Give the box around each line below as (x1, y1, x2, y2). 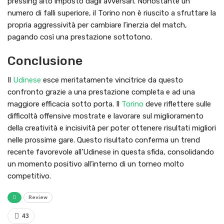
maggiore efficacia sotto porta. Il (7, 99, 121, 109)
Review (28, 194, 47, 201)
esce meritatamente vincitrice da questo (41, 75, 183, 85)
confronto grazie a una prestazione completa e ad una (7, 87, 195, 97)
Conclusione (7, 53, 82, 68)
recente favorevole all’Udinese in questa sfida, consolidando (7, 147, 214, 157)
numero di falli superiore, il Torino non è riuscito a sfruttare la (7, 8, 216, 18)
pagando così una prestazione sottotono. (7, 32, 152, 42)
